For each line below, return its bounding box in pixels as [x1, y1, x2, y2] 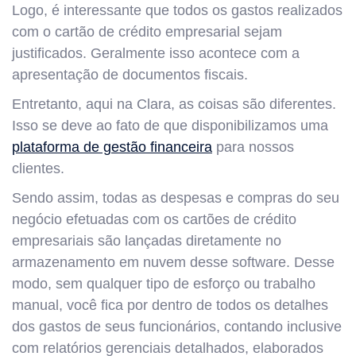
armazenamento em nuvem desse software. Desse [12, 253, 335, 270]
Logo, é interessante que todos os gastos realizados [12, 2, 342, 18]
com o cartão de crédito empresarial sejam [12, 23, 282, 40]
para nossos [212, 138, 294, 155]
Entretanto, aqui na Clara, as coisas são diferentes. [12, 95, 336, 112]
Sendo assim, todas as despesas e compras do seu [12, 189, 339, 206]
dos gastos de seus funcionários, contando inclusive [12, 318, 342, 335]
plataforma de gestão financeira [12, 138, 212, 155]
